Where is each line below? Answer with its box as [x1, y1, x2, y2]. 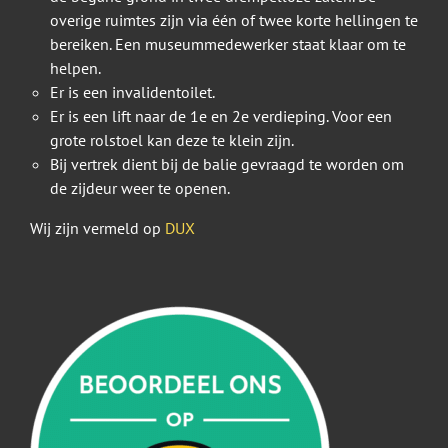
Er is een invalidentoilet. [50, 82, 215, 103]
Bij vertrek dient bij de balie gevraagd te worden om [50, 154, 404, 175]
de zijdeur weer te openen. [50, 178, 230, 199]
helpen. [50, 58, 101, 79]
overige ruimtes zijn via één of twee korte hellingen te [50, 10, 418, 31]
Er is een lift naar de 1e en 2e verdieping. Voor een [50, 106, 392, 127]
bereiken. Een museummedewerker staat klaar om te [50, 34, 406, 55]
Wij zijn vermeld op [30, 218, 165, 239]
